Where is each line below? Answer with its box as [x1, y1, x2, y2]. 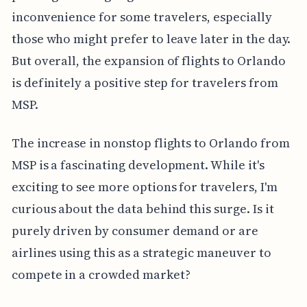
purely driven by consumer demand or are [11, 222, 258, 240]
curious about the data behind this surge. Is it [11, 200, 274, 218]
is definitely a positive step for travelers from [11, 74, 278, 92]
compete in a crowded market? [11, 266, 191, 284]
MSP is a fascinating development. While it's [11, 156, 265, 174]
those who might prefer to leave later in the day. [11, 30, 291, 48]
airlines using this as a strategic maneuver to [11, 244, 271, 262]
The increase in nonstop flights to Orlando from [11, 134, 290, 152]
